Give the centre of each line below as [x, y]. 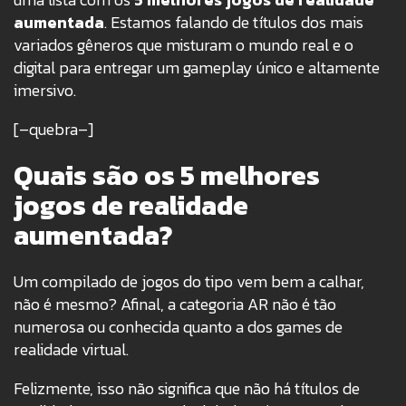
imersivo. [45, 91]
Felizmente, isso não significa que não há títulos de [187, 389]
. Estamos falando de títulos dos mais [234, 23]
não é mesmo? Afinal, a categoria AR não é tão [175, 304]
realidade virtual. [71, 350]
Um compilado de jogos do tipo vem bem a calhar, [189, 282]
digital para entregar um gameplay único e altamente [197, 68]
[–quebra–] [53, 130]
